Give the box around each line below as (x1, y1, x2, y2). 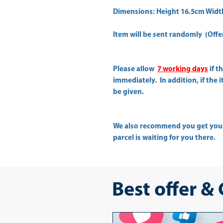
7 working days (157, 66, 208, 73)
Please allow (113, 66, 157, 73)
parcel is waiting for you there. (113, 134, 216, 142)
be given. (113, 89, 144, 96)
